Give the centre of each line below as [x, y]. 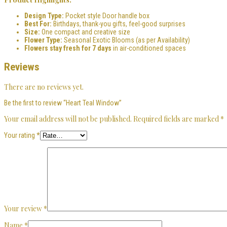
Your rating [20, 135]
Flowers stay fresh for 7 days [68, 48]
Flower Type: [43, 40]
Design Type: [44, 15]
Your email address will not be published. [68, 119]
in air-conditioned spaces [149, 48]
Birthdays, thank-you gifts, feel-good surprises [119, 24]
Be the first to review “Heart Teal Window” [63, 103]
